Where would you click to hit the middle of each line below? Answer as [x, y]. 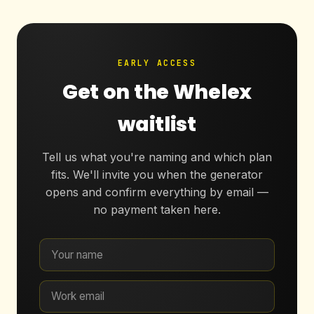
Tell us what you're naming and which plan [157, 157]
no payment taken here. [157, 209]
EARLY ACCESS [157, 62]
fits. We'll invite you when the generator [157, 174]
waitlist [157, 124]
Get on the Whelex [157, 92]
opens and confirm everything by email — [157, 192]
